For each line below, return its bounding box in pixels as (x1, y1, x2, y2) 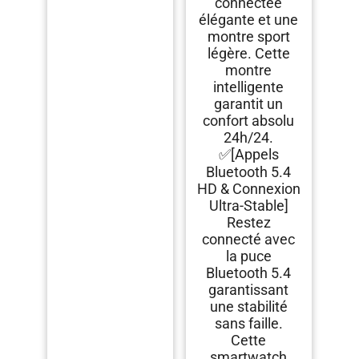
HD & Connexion (196, 180, 301, 198)
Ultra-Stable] (208, 197, 288, 215)
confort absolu (203, 112, 295, 130)
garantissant (208, 281, 289, 299)
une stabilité (209, 298, 288, 316)
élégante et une (199, 11, 299, 29)
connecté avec (202, 231, 296, 248)
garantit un (214, 95, 284, 113)
